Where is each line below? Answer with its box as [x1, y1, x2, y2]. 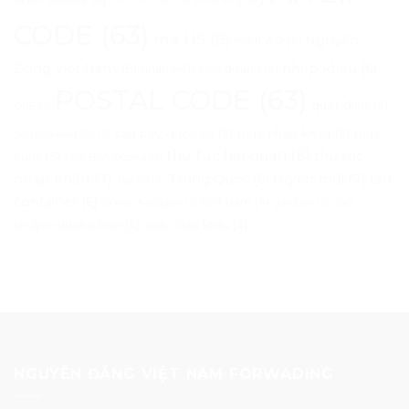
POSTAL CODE [55, 84, 251, 117]
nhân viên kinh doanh [141, 62, 261, 77]
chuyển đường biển [14, 218, 122, 233]
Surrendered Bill [14, 129, 95, 142]
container [14, 194, 78, 211]
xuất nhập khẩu [143, 218, 230, 233]
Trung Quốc [168, 171, 249, 188]
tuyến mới [273, 170, 344, 188]
